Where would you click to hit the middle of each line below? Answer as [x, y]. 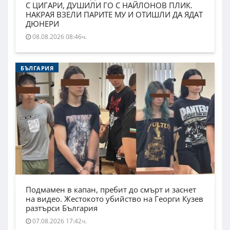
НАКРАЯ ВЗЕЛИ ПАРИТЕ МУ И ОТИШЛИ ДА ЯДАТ [114, 15]
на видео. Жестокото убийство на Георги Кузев [114, 199]
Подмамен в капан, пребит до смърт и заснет [111, 190]
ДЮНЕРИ [42, 24]
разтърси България [62, 208]
